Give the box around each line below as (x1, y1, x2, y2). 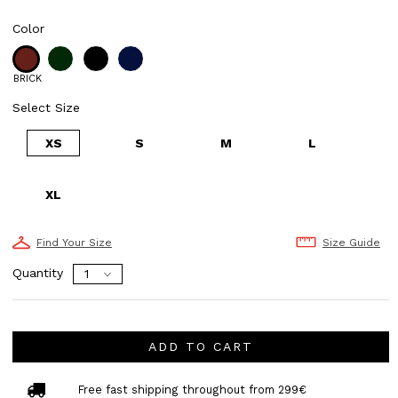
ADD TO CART (147, 339, 253, 354)
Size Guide (322, 235, 380, 249)
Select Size (12, 99, 80, 115)
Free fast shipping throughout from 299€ (77, 382, 306, 396)
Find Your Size (36, 235, 112, 249)
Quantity (12, 265, 63, 280)
